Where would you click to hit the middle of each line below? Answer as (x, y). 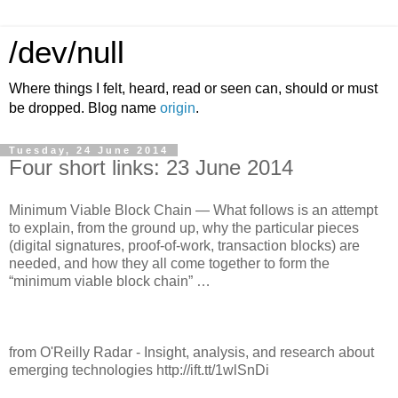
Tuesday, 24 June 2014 (89, 150)
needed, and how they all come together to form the (169, 263)
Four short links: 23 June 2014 (151, 167)
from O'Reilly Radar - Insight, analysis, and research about (191, 352)
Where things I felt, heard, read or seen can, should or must (193, 88)
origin (178, 108)
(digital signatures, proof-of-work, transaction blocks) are (184, 245)
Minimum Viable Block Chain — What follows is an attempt (193, 210)
